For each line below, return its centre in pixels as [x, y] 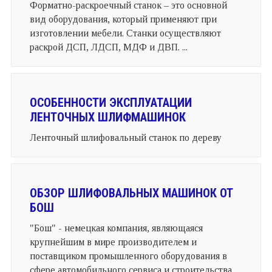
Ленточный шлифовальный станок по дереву [125, 137]
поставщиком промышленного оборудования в [128, 256]
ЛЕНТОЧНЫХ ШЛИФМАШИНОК [107, 117]
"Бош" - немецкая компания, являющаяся [116, 228]
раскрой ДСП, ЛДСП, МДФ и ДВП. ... [108, 47]
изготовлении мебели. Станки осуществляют [125, 33]
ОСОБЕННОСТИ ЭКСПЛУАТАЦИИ [110, 102]
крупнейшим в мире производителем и [113, 242]
